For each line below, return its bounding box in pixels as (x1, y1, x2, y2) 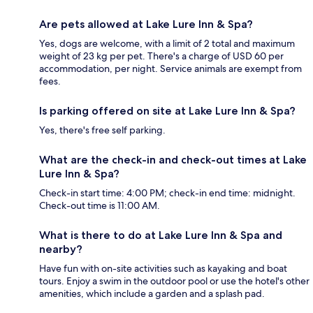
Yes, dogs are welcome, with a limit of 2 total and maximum (39, 37, 295, 50)
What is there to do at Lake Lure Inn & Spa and (39, 228, 282, 242)
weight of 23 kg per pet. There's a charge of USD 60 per (39, 50, 284, 63)
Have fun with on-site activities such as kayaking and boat (39, 262, 287, 275)
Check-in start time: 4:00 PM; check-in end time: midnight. (39, 187, 296, 200)
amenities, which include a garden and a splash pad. (39, 287, 265, 300)
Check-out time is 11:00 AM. (39, 199, 160, 212)
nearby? (39, 242, 82, 256)
